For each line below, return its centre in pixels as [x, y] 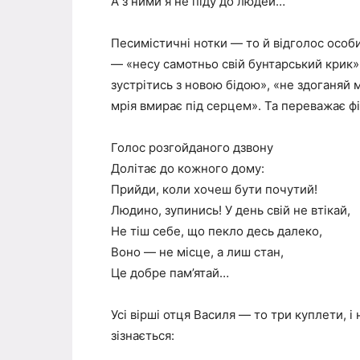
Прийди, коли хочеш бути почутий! [214, 189]
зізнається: [143, 335]
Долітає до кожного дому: [188, 168]
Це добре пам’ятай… [170, 272]
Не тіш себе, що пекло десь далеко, [217, 231]
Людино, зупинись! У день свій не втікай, [231, 210]
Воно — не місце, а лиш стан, [197, 252]
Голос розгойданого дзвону [192, 147]
